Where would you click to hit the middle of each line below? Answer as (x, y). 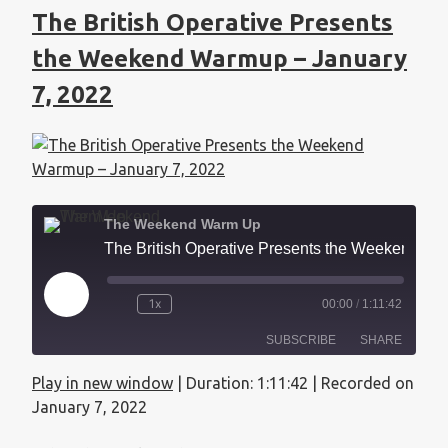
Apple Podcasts (110, 396)
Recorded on (367, 382)
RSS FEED (81, 430)
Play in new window (102, 382)
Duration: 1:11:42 (247, 382)
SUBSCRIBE (301, 339)
